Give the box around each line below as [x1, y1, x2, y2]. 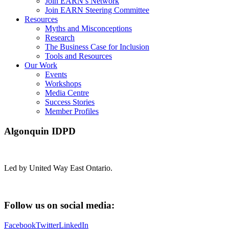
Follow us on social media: [4, 200, 114, 211]
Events [45, 70, 67, 79]
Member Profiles [45, 106, 99, 116]
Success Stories [45, 97, 95, 106]
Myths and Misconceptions [45, 24, 132, 33]
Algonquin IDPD [4, 125, 76, 136]
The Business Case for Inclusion [45, 42, 149, 51]
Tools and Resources [45, 51, 112, 60]
